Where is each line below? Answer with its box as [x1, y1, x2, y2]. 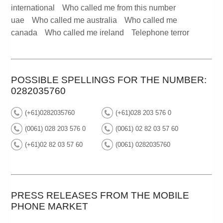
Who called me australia [32, 16, 117, 25]
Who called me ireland [45, 28, 124, 37]
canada [11, 28, 38, 37]
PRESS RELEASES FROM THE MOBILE [11, 190, 190, 201]
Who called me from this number [62, 3, 176, 12]
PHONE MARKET [11, 201, 89, 212]
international [11, 3, 55, 12]
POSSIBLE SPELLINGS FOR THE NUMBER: [11, 75, 207, 86]
